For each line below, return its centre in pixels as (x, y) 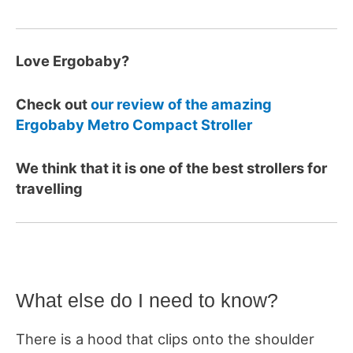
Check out (53, 104)
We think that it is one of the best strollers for (171, 168)
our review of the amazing (181, 104)
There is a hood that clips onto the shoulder (165, 339)
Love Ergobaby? (72, 61)
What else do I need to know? (147, 301)
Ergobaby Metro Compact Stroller (134, 125)
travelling (49, 189)
